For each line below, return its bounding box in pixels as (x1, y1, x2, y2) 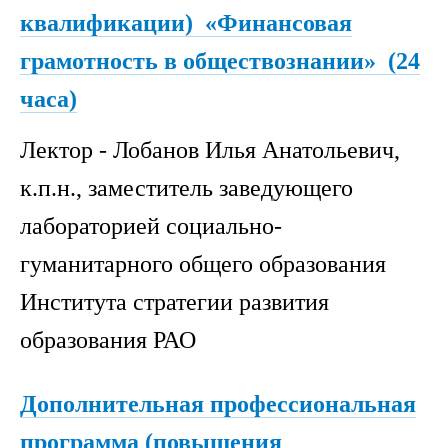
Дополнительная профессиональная (20, 390, 416, 417)
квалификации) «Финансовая (20, 9, 352, 36)
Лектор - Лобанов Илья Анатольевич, (20, 137, 400, 164)
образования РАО (20, 327, 202, 354)
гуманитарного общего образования (20, 251, 386, 278)
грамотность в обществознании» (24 (20, 47, 420, 74)
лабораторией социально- (20, 213, 282, 240)
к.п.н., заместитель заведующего (20, 175, 353, 202)
